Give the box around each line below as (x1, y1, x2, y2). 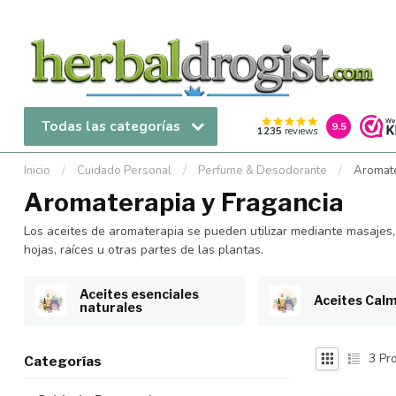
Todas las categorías (42, 117, 184, 135)
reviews (282, 125, 317, 139)
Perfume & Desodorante (198, 163, 327, 179)
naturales (80, 299, 142, 315)
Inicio (24, 163, 50, 179)
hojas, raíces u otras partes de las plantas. (24, 241, 263, 258)
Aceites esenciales (80, 286, 199, 301)
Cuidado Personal (77, 163, 171, 179)
